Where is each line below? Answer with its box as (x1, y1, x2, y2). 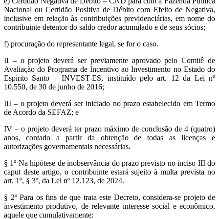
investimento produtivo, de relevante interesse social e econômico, (4, 202, 215, 211)
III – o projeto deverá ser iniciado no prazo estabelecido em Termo (4, 99, 215, 108)
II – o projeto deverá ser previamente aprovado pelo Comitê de (4, 56, 215, 65)
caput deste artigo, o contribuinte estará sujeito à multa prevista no (4, 168, 215, 176)
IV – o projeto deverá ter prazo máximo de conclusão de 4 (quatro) (4, 125, 215, 133)
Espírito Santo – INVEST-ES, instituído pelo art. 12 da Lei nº (4, 74, 215, 83)
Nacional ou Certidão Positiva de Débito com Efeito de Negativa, (4, 5, 215, 14)
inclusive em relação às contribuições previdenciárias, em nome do (4, 14, 215, 23)
